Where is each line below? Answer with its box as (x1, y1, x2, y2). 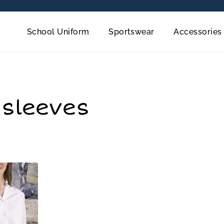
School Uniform (26, 26, 89, 36)
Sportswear (108, 26, 154, 36)
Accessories (173, 26, 222, 36)
